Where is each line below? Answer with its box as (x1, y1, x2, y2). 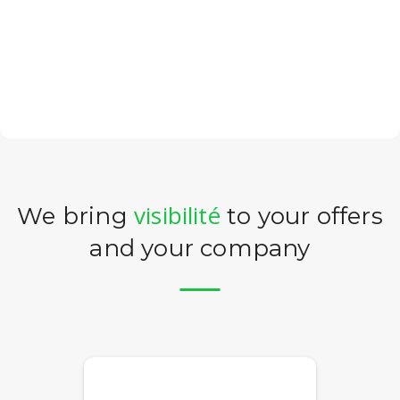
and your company (89, 234, 311, 262)
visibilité (133, 199, 221, 231)
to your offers (220, 202, 383, 230)
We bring (17, 202, 134, 230)
